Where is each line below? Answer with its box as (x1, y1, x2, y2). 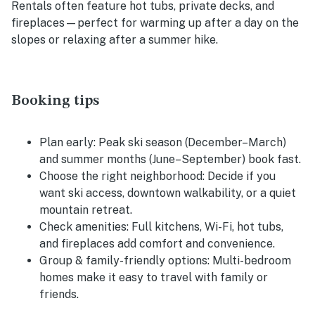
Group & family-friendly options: (39, 254, 210, 268)
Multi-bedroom (210, 254, 291, 268)
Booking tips (11, 94, 99, 109)
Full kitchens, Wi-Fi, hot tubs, (129, 220, 283, 234)
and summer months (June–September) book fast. (39, 153, 301, 167)
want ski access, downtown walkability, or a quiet (39, 186, 296, 200)
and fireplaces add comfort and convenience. (39, 237, 275, 251)
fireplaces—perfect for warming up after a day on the (11, 16, 299, 30)
